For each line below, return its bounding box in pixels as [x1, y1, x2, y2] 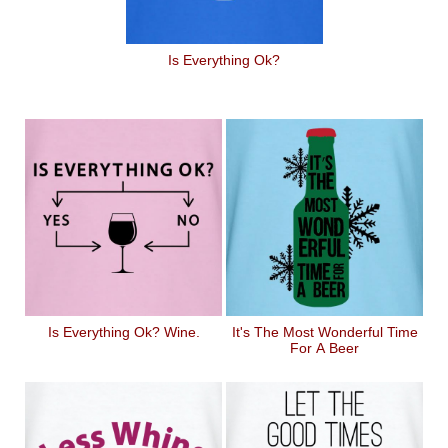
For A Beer [290, 340, 359, 356]
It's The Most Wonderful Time [231, 324, 418, 340]
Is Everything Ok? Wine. [47, 324, 200, 340]
